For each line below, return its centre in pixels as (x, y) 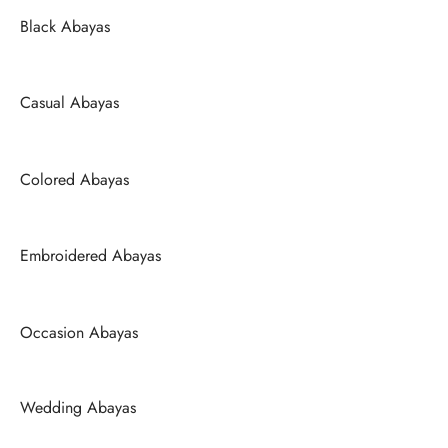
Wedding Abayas (78, 408)
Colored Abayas (74, 179)
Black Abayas (65, 27)
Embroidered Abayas (90, 255)
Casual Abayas (69, 103)
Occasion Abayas (79, 332)
